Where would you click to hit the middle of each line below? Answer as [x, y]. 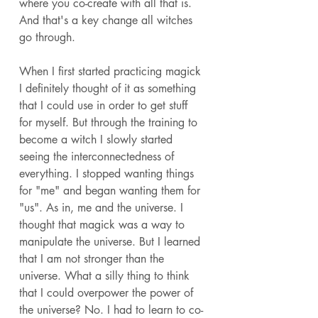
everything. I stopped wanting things [108, 173]
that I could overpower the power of [108, 292]
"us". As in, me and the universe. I [103, 207]
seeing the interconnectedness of [98, 156]
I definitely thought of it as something [109, 88]
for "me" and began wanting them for [111, 190]
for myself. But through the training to [110, 122]
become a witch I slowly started [98, 139]
